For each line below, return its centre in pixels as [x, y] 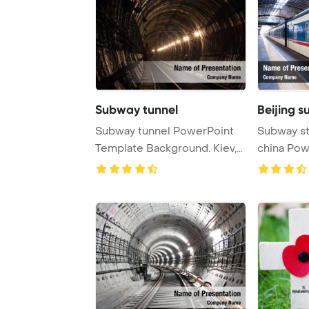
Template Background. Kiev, [154, 148]
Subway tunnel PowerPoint [165, 131]
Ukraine [115, 165]
